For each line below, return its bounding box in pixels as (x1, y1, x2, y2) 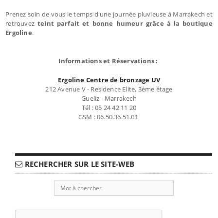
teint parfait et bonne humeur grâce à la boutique (34, 18, 213, 28)
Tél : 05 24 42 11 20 (82, 103, 136, 112)
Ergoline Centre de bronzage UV (58, 75, 160, 84)
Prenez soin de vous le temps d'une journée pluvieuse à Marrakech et (5, 9, 213, 18)
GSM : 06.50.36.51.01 (78, 112, 140, 121)
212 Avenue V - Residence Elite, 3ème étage (45, 84, 173, 93)
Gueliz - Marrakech (81, 93, 137, 103)
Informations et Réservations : (58, 56, 160, 65)
